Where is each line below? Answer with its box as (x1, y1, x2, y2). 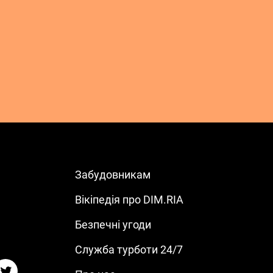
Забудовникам (74, 168, 151, 182)
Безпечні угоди (74, 218, 151, 232)
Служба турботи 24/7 (74, 243, 183, 257)
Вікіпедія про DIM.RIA (74, 193, 183, 207)
